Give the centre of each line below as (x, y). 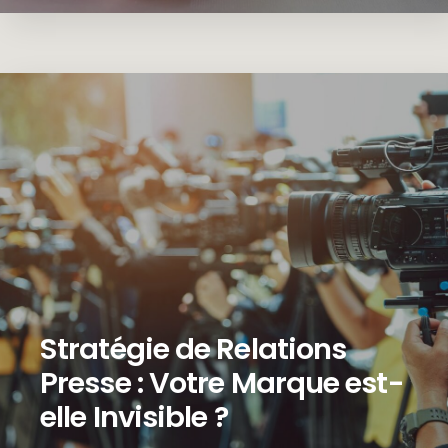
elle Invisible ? (134, 417)
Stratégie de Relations (193, 349)
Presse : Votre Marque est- (222, 383)
